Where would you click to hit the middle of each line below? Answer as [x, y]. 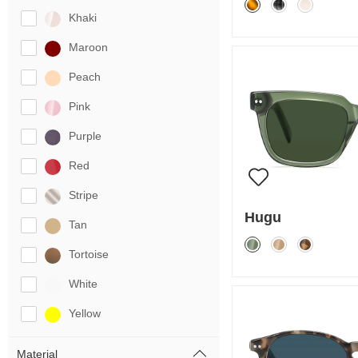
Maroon [88, 47]
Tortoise [89, 254]
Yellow [85, 313]
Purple [85, 136]
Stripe [84, 195]
